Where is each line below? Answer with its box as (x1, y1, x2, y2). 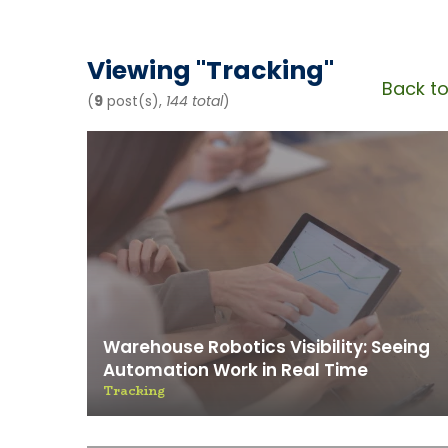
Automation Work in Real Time (103, 358, 368, 382)
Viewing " (87, 53, 206, 88)
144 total (166, 91, 223, 111)
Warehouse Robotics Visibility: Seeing (103, 335, 430, 359)
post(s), (103, 91, 166, 111)
